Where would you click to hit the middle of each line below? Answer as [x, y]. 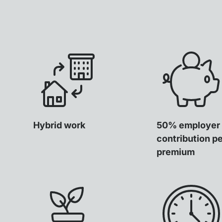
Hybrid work [59, 125]
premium [175, 152]
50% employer [188, 125]
